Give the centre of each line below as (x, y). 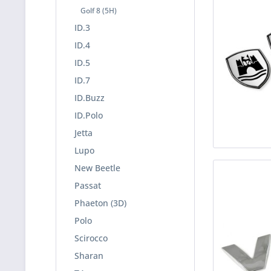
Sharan (89, 256)
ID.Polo (89, 115)
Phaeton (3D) (100, 203)
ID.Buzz (90, 98)
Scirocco (91, 238)
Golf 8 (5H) (99, 11)
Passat (88, 185)
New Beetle (97, 168)
